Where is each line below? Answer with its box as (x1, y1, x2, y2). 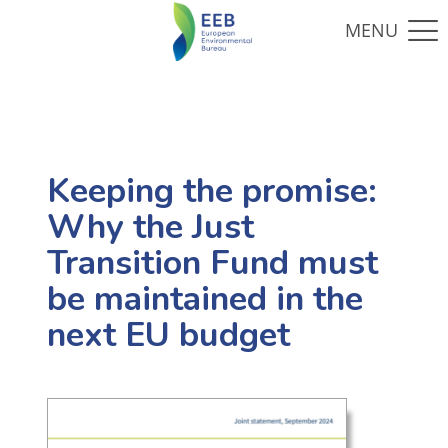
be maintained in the (46, 276, 363, 323)
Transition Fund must (46, 240, 378, 287)
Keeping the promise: (46, 168, 377, 215)
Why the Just (46, 204, 254, 251)
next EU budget (46, 312, 290, 359)
